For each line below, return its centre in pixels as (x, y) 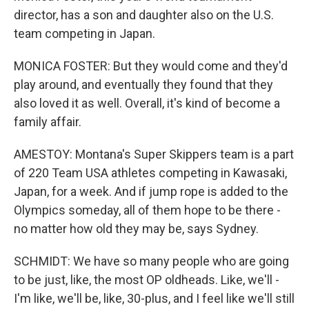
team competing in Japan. (84, 33)
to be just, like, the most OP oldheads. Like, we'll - (147, 280)
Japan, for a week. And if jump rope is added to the (151, 191)
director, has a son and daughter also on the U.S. (144, 15)
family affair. (48, 122)
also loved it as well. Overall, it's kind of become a (147, 103)
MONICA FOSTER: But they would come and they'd (151, 66)
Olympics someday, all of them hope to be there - (147, 210)
